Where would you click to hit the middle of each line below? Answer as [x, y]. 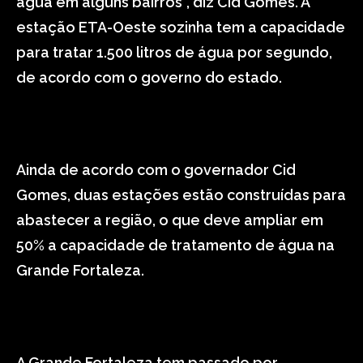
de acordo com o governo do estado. [149, 77]
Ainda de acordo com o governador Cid [156, 170]
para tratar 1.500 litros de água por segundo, [174, 52]
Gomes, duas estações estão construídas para [181, 195]
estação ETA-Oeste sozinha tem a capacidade [181, 27]
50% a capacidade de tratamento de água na [175, 245]
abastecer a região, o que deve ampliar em [170, 220]
